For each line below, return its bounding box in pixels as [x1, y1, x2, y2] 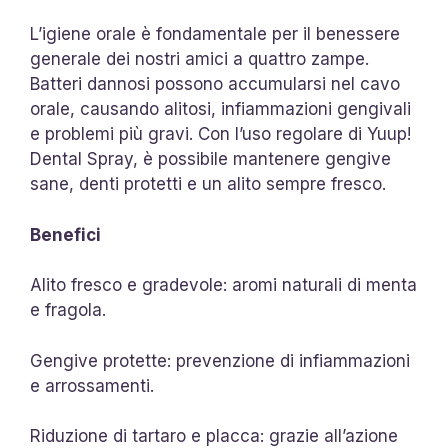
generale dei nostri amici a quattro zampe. [30, 49, 369, 69]
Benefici [30, 224, 101, 245]
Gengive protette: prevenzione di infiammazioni [30, 350, 410, 371]
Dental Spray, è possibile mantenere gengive [30, 149, 391, 169]
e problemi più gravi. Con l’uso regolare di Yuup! [30, 124, 411, 144]
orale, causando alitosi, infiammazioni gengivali [30, 99, 411, 119]
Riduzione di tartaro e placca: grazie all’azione [30, 426, 398, 446]
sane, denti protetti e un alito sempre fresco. [30, 174, 386, 194]
